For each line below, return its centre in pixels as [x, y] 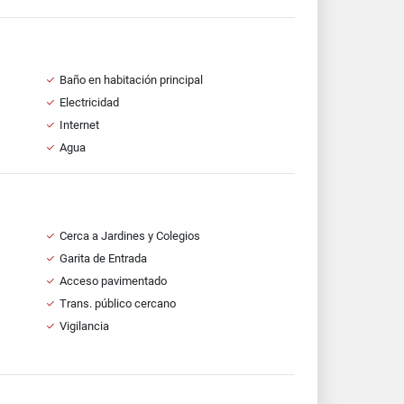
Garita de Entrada [103, 258]
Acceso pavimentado [113, 281]
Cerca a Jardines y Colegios [129, 236]
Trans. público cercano [117, 303]
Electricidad [89, 102]
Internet [79, 125]
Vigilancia [84, 326]
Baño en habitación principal [131, 80]
